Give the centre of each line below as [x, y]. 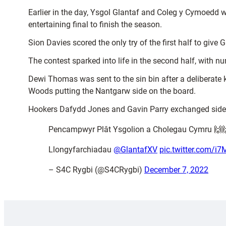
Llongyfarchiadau [81, 150]
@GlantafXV [135, 150]
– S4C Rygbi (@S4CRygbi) [96, 170]
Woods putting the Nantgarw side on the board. [112, 91]
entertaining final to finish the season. [95, 24]
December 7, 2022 [176, 170]
